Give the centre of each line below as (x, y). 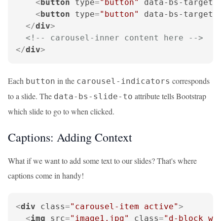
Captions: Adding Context (70, 137)
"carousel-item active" (124, 206)
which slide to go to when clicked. (61, 111)
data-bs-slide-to (93, 96)
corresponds (190, 81)
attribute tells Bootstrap (169, 96)
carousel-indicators (123, 81)
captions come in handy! (46, 175)
